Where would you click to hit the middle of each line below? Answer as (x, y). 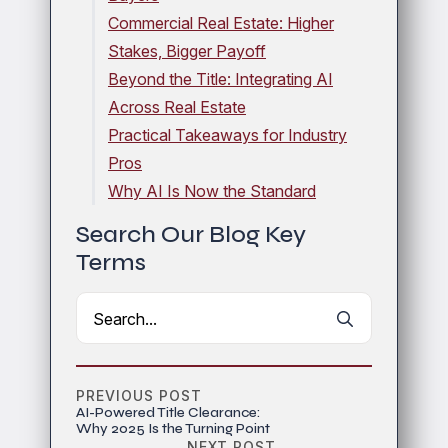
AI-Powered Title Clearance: (168, 413)
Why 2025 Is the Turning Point (173, 429)
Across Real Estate (177, 107)
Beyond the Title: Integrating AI (220, 79)
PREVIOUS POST (139, 396)
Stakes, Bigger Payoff (187, 51)
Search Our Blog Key (191, 235)
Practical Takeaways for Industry (227, 135)
